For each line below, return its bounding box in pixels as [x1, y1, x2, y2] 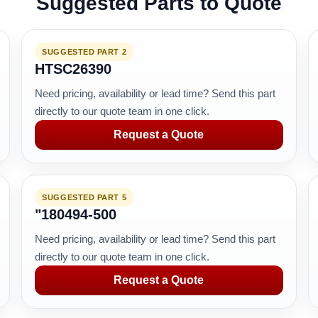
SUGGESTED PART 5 [42, 193, 127, 202]
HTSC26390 [35, 61, 112, 77]
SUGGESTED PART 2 [42, 48, 127, 56]
